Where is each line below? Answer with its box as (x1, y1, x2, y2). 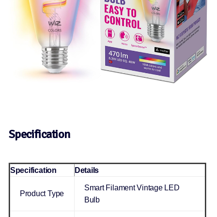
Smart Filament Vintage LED (84, 184, 180, 192)
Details (74, 166, 99, 175)
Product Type (19, 189, 64, 198)
